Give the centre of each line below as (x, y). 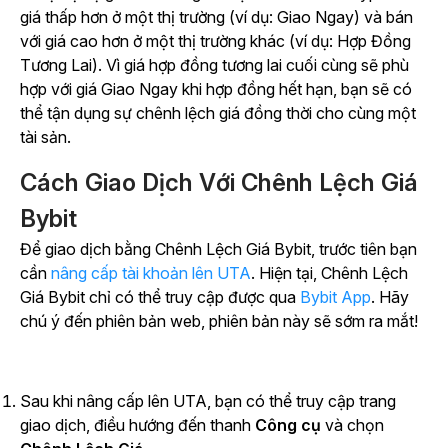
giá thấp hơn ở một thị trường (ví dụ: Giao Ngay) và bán (216, 17)
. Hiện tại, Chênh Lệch (329, 273)
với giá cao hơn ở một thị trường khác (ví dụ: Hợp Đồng (215, 41)
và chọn (354, 425)
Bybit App (335, 297)
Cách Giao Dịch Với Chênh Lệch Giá (219, 183)
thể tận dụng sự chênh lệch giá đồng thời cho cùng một (218, 113)
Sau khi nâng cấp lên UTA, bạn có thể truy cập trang (208, 401)
